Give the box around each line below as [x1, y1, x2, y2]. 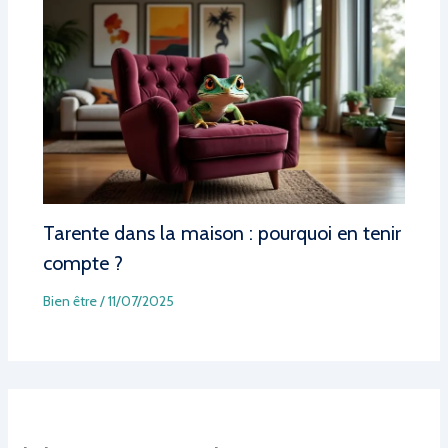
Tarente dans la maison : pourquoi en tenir [42, 220, 401, 245]
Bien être [42, 291, 97, 310]
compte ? [42, 250, 123, 275]
